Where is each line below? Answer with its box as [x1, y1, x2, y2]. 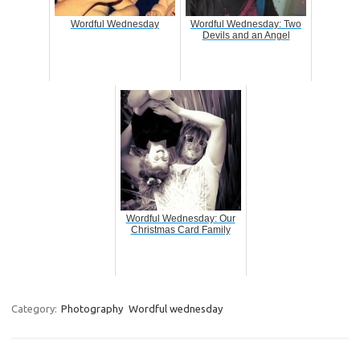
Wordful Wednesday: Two [190, 18, 301, 30]
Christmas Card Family [130, 224, 231, 235]
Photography [61, 303, 123, 314]
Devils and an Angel [202, 30, 290, 41]
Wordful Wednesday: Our [125, 213, 235, 224]
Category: [11, 303, 59, 314]
